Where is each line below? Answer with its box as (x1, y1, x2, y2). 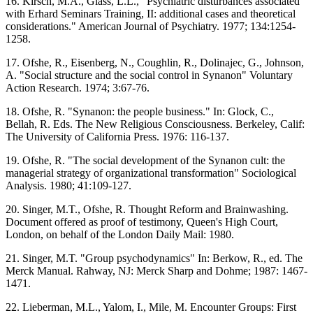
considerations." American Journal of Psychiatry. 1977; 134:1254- (6, 20, 296, 32)
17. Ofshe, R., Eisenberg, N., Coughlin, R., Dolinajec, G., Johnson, (6, 56, 304, 68)
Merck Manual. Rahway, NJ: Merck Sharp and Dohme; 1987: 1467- (6, 264, 307, 277)
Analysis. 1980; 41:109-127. (6, 179, 131, 191)
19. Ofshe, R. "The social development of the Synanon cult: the (6, 154, 285, 166)
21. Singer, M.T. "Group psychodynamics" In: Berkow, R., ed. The (6, 252, 303, 264)
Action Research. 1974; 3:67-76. (6, 81, 150, 94)
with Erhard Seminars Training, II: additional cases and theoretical (6, 7, 296, 20)
